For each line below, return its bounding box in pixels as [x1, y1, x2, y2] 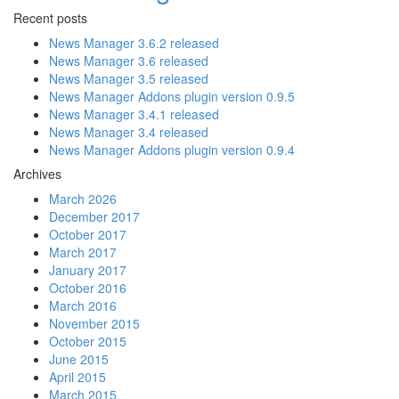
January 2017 [49, 261, 126, 279]
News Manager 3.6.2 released [49, 34, 219, 52]
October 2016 [49, 279, 126, 297]
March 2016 [49, 297, 117, 314]
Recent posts [13, 9, 87, 27]
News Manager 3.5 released [49, 69, 208, 87]
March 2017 [49, 243, 117, 261]
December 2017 [49, 208, 140, 225]
